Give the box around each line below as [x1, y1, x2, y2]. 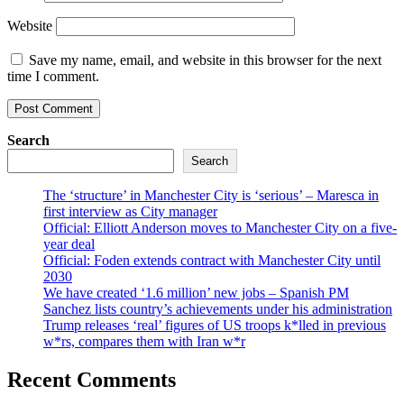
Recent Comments [7, 367, 176, 391]
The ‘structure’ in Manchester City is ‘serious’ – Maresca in [43, 187, 379, 203]
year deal [43, 235, 95, 252]
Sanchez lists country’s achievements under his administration [43, 300, 392, 317]
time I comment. [7, 68, 99, 84]
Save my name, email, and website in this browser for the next [29, 51, 381, 68]
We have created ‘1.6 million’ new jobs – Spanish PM [43, 284, 349, 300]
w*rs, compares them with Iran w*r [43, 333, 245, 349]
